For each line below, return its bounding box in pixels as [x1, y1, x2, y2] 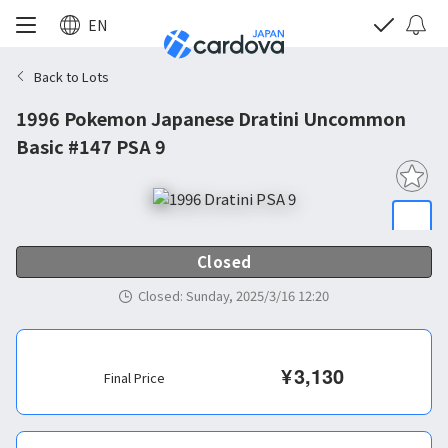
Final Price [104, 368, 165, 387]
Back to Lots [34, 66, 109, 86]
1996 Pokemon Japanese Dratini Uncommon [16, 105, 406, 131]
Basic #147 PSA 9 [16, 133, 166, 159]
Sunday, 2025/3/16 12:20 [186, 286, 329, 305]
